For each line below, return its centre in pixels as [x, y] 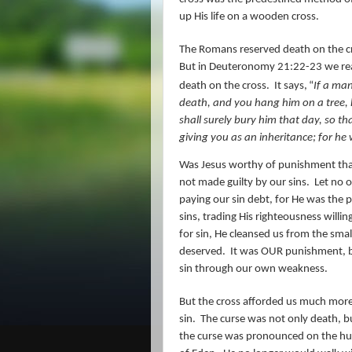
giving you [205, 137]
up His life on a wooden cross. [249, 16]
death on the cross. [224, 86]
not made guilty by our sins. [244, 182]
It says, [291, 86]
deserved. [202, 251]
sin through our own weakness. [253, 269]
